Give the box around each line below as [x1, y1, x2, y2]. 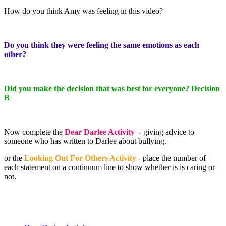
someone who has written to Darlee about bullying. [4, 136, 168, 145]
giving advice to [143, 127, 194, 136]
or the [4, 153, 22, 162]
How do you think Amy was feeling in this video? [4, 6, 163, 15]
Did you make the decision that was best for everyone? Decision [4, 84, 220, 93]
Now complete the [4, 127, 65, 136]
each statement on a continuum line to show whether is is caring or [4, 162, 215, 172]
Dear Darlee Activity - [65, 127, 143, 136]
